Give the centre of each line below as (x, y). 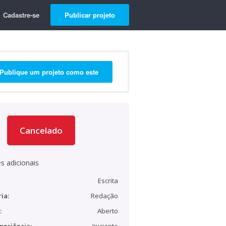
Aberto (108, 211)
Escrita (108, 181)
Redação (104, 196)
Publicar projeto (90, 15)
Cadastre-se (21, 15)
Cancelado (41, 130)
